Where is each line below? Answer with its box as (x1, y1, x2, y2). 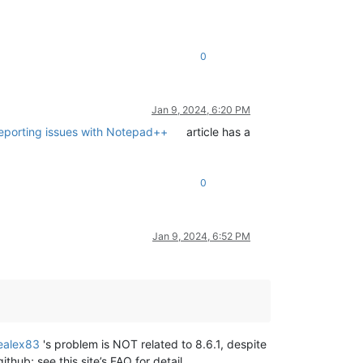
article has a (183, 125, 251, 139)
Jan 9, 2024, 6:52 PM (152, 230, 250, 243)
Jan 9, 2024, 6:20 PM (152, 104, 250, 117)
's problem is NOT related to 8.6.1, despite (40, 337, 267, 352)
